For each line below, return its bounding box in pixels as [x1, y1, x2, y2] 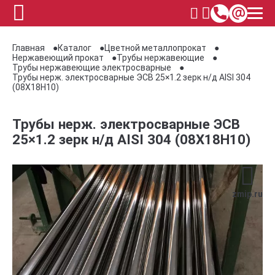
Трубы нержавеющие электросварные [12, 63, 171, 72]
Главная [12, 43, 45, 53]
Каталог [58, 43, 91, 53]
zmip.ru [232, 189, 263, 199]
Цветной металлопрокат [104, 43, 206, 53]
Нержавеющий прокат [12, 53, 104, 63]
